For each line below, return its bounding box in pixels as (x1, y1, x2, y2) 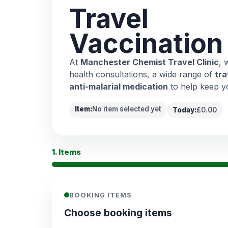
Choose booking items (64, 206, 172, 219)
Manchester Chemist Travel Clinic (80, 57, 219, 68)
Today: (173, 106, 196, 115)
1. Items (52, 148, 81, 157)
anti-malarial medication (69, 81, 168, 92)
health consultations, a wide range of (69, 69, 215, 80)
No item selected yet (92, 105, 161, 113)
